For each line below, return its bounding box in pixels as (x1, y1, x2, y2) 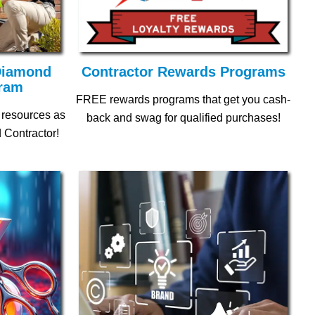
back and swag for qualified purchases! (86, 112, 281, 124)
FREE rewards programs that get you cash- (76, 94, 290, 106)
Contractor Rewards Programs (81, 64, 285, 80)
